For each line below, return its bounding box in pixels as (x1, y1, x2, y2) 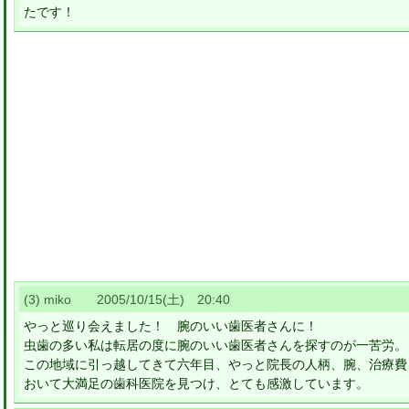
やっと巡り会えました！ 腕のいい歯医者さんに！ (24, 319, 318, 333)
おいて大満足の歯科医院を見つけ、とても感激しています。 (24, 376, 369, 391)
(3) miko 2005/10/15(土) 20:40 (24, 292, 230, 307)
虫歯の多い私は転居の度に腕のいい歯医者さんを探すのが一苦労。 (24, 338, 407, 352)
